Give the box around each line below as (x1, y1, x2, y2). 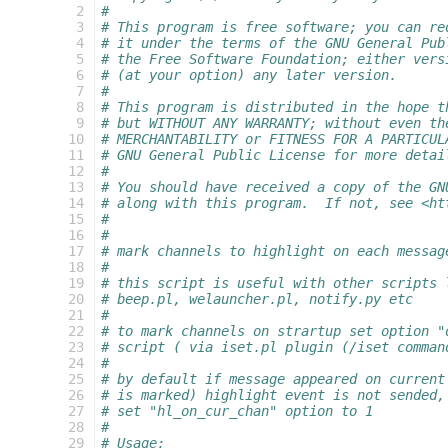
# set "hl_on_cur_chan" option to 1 (101, 403, 373, 419)
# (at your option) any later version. (101, 67, 397, 83)
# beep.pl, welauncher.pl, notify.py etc (101, 291, 413, 307)
